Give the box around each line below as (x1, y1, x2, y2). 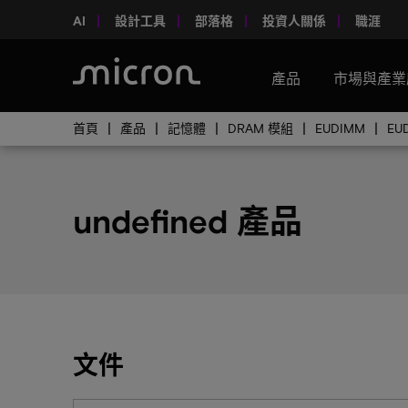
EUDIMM (315, 120, 365, 136)
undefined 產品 (73, 200, 302, 240)
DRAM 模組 (228, 120, 293, 136)
